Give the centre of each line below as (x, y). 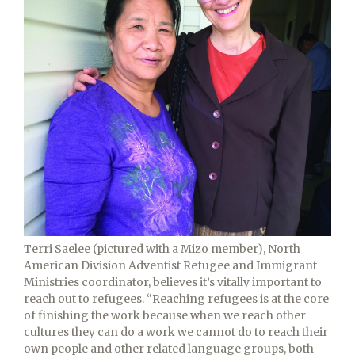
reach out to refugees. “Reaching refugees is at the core (176, 298)
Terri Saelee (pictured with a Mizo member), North (162, 248)
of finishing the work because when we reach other (165, 315)
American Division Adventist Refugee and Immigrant (170, 265)
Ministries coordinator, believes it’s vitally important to (173, 282)
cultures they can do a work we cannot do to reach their (176, 332)
